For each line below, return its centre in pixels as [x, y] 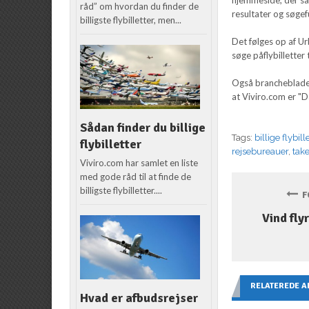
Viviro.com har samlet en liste [139, 163]
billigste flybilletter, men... [131, 20]
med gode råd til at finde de [136, 177]
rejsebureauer [260, 151]
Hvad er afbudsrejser [139, 298]
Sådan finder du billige [143, 128]
